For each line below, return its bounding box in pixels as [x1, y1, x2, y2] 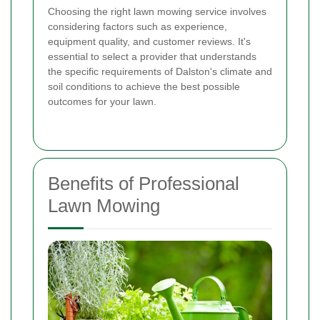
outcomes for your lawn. [48, 96, 156, 108]
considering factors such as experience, [48, 21, 227, 33]
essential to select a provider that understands [48, 51, 256, 63]
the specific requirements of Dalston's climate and [48, 66, 272, 78]
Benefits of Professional [48, 173, 239, 195]
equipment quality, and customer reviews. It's [48, 36, 251, 48]
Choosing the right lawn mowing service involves [48, 6, 266, 18]
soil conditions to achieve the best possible [48, 81, 240, 93]
